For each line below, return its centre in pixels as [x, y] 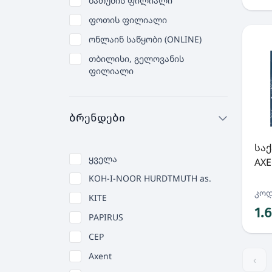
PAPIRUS [106, 217]
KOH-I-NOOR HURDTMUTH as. [150, 178]
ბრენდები [97, 118]
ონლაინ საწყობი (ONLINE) [145, 39]
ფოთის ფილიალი [128, 20]
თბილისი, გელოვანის [136, 59]
